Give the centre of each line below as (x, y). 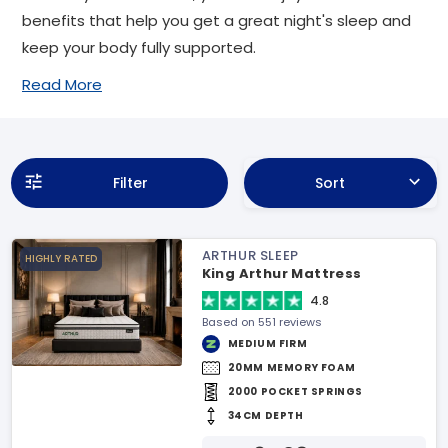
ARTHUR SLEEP (250, 255)
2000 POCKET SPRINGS (295, 391)
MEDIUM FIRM (267, 343)
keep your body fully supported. (139, 47)
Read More (62, 84)
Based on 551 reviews (261, 322)
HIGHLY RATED (61, 258)
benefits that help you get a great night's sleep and (216, 20)
